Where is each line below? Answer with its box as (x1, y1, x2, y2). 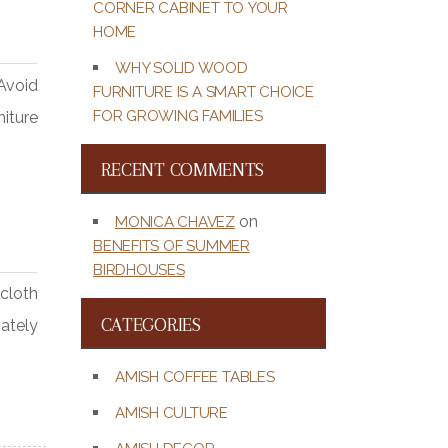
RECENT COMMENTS (100, 159, 265, 181)
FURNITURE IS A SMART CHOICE (93, 82, 314, 101)
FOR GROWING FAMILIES (93, 106, 263, 125)
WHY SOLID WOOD (115, 58, 248, 77)
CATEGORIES (100, 314, 201, 336)
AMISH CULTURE (115, 403, 229, 422)
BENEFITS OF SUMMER (93, 237, 250, 256)
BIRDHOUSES (93, 261, 185, 280)
